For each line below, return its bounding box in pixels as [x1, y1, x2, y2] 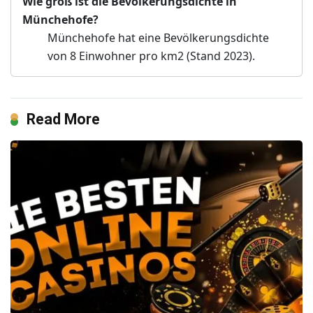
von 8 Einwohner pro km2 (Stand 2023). [48, 48, 255, 64]
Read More [27, 110, 100, 128]
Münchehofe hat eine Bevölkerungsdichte [48, 29, 269, 45]
